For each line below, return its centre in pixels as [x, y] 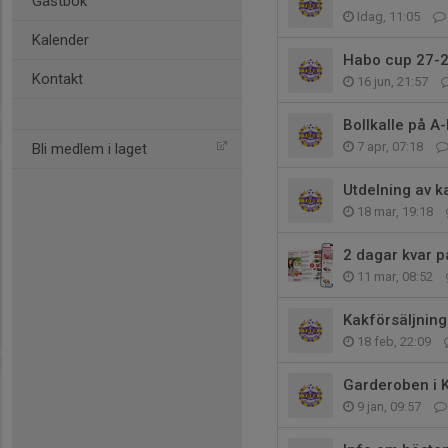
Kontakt [57, 79]
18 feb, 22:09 [394, 341]
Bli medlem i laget [89, 149]
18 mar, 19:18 [395, 211]
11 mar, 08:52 [395, 276]
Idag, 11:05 [388, 16]
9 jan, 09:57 [389, 406]
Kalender [60, 40]
